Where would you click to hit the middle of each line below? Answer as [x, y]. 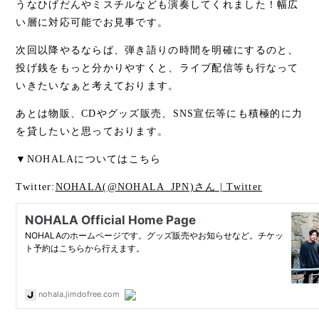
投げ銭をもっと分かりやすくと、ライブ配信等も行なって [157, 68]
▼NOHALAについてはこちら [89, 159]
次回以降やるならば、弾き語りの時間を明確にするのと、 [157, 50]
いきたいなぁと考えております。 [98, 85]
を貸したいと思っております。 [92, 131]
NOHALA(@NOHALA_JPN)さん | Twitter [159, 187]
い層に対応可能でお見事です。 [92, 22]
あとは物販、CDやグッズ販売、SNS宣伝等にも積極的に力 [159, 113]
